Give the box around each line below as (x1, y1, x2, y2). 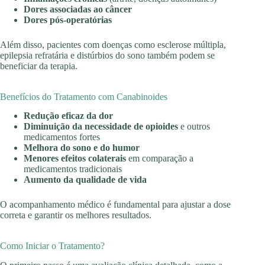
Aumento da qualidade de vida (24, 174, 147, 185)
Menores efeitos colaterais (24, 153, 126, 164)
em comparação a (126, 153, 193, 164)
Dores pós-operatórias (24, 14, 112, 25)
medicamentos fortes (24, 132, 100, 143)
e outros (178, 121, 210, 132)
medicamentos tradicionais (24, 164, 122, 174)
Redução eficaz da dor (24, 111, 113, 121)
